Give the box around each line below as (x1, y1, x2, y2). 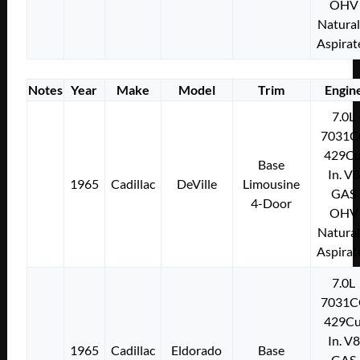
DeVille (176, 176, 217, 192)
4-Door (251, 195, 292, 211)
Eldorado (171, 342, 223, 358)
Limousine (243, 176, 301, 192)
